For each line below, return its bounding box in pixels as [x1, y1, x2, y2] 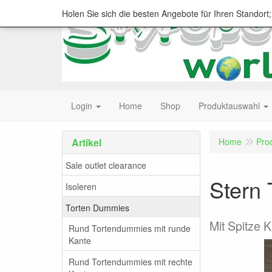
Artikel [72, 135, 101, 149]
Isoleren [66, 180, 97, 192]
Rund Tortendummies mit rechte [69, 255, 192, 268]
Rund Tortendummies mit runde [69, 222, 191, 234]
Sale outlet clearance [66, 158, 146, 171]
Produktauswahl [199, 100, 260, 112]
